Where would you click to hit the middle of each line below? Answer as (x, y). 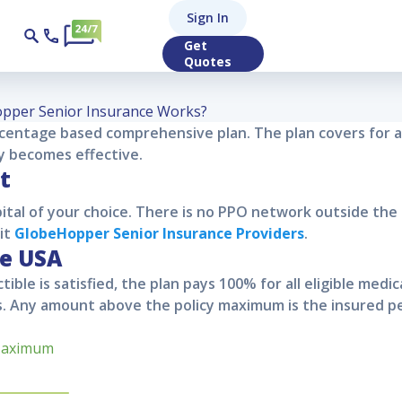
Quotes (208, 61)
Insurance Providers (232, 233)
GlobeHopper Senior (87, 233)
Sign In (208, 17)
